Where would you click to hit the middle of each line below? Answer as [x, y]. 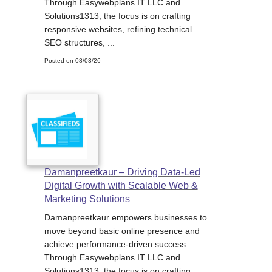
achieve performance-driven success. [116, 244]
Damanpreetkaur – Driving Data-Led [122, 172]
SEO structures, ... [79, 42]
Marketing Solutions [87, 199]
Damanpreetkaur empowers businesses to [125, 218]
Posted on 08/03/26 [72, 60]
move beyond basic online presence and [122, 231]
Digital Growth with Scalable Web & [121, 186]
